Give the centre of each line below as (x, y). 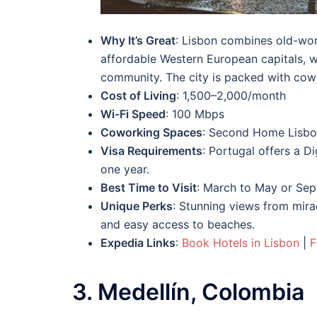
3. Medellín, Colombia (188, 292)
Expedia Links (138, 242)
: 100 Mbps (195, 114)
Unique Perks (137, 206)
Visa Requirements (151, 150)
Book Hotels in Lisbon (241, 242)
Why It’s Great (138, 40)
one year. (125, 169)
